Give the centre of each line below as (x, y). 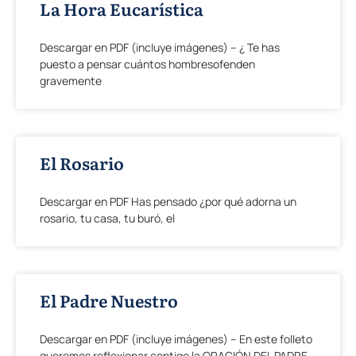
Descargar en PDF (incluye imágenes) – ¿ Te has (160, 47)
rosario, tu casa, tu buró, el (107, 218)
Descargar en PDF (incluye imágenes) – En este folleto (176, 339)
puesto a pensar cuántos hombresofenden (147, 64)
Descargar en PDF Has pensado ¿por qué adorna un (168, 201)
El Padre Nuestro (109, 300)
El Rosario (82, 163)
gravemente (71, 81)
